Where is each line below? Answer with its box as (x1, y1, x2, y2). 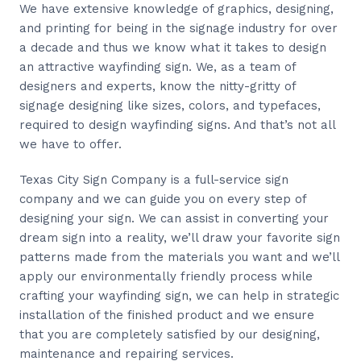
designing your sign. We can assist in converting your (19, 210, 329, 226)
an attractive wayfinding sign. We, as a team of (19, 59, 296, 74)
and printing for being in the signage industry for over (19, 20, 338, 35)
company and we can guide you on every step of (19, 191, 306, 206)
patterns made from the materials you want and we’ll (19, 249, 339, 264)
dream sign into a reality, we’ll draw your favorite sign (19, 230, 340, 245)
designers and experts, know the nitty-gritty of (19, 78, 296, 93)
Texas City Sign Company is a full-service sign (19, 172, 288, 187)
